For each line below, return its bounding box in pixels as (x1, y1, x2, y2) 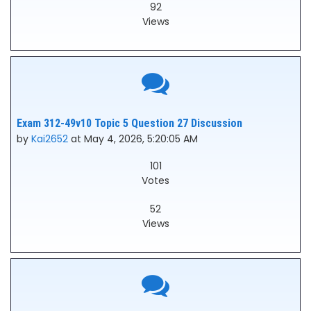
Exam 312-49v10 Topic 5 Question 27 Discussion (17, 117, 242, 130)
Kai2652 (31, 132, 68, 146)
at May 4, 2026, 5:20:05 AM (68, 132, 198, 146)
